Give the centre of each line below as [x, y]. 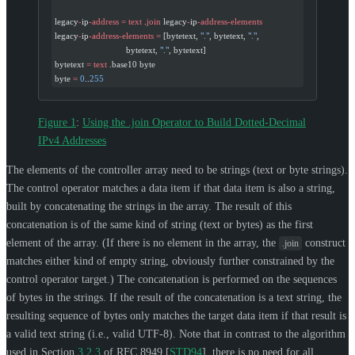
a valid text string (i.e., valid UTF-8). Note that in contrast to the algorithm [176, 334]
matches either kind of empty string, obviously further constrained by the [170, 261]
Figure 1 [57, 122]
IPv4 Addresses [72, 140]
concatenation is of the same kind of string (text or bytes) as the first [160, 224]
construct [324, 242]
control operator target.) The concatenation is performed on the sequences [172, 279]
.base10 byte [131, 64]
